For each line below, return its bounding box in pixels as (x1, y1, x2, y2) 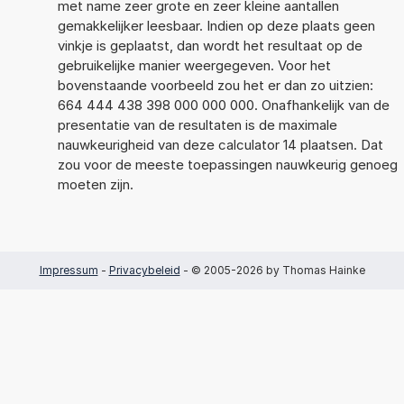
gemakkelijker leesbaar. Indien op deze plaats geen (57, 16, 375, 34)
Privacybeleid (108, 262, 180, 277)
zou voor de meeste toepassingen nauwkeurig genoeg (57, 155, 398, 173)
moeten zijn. (57, 175, 133, 193)
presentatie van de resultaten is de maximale (57, 115, 337, 133)
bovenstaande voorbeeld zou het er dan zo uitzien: (57, 76, 373, 94)
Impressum (39, 262, 98, 277)
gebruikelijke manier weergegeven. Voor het (57, 56, 331, 74)
